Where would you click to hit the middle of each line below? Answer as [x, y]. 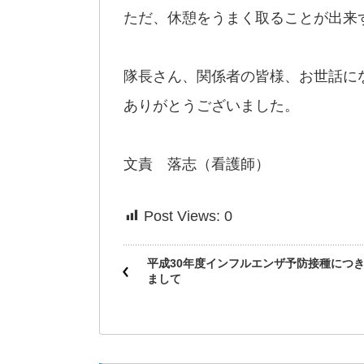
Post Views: [182, 216]
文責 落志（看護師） [197, 164]
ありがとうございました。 [211, 106]
